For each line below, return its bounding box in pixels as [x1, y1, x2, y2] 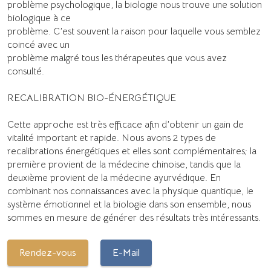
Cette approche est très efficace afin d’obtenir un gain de [7, 118, 244, 131]
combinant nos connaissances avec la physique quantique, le [7, 184, 253, 197]
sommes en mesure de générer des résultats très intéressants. [7, 211, 261, 224]
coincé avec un [7, 38, 70, 51]
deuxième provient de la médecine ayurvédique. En [7, 171, 221, 184]
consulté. [7, 65, 44, 77]
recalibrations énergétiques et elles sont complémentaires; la [7, 145, 256, 157]
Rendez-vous [19, 246, 77, 259]
